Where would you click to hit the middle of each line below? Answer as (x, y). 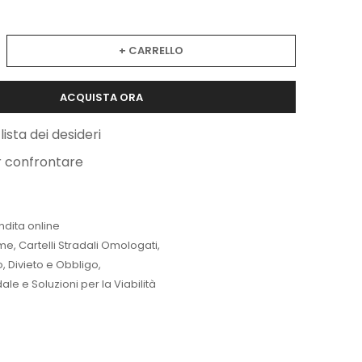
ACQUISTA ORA (102, 97)
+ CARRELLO (151, 50)
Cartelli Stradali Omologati (88, 246)
